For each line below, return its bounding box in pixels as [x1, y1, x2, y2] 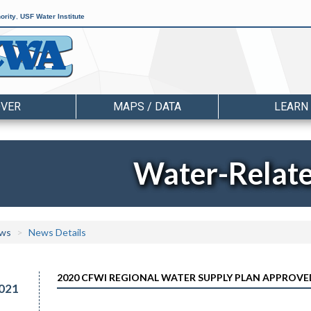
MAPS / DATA [113, 100, 181, 113]
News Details [28, 226, 86, 238]
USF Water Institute [20, 12, 85, 20]
